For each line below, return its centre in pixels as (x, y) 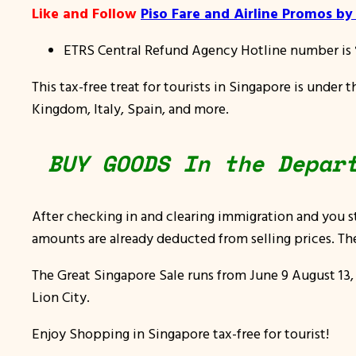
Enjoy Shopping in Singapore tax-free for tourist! (180, 334)
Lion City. (61, 297)
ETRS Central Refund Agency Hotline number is (209, 50)
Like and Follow (86, 14)
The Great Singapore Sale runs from (141, 275)
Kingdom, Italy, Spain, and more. (130, 109)
